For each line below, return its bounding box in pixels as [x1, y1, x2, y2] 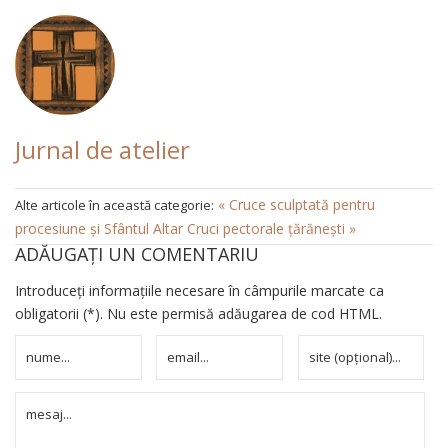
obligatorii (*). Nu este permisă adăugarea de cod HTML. [15, 303, 382, 323]
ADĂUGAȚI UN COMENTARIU [15, 241, 259, 266]
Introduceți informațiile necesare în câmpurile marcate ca [15, 280, 384, 300]
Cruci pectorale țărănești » [187, 218, 356, 238]
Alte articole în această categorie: [15, 195, 214, 214]
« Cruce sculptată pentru [218, 194, 375, 214]
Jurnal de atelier [15, 132, 190, 166]
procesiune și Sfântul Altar [15, 218, 187, 238]
